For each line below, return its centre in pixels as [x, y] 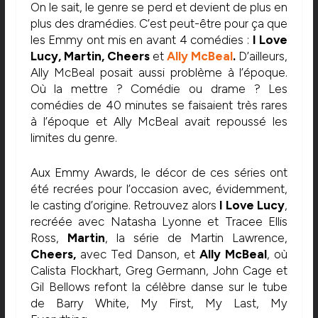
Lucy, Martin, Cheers [91, 56]
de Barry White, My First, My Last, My [159, 303]
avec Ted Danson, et [138, 254]
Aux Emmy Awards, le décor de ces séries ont [159, 172]
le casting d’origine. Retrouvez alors [125, 205]
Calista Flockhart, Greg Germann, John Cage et [159, 270]
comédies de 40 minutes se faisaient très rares [159, 105]
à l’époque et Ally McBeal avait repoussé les [159, 122]
